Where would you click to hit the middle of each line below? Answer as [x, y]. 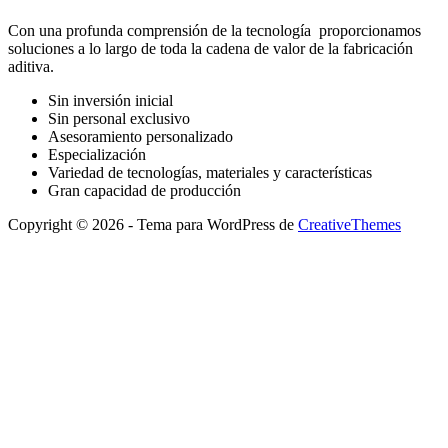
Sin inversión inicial [110, 101]
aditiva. [31, 67]
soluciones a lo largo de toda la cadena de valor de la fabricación [210, 49]
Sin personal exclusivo [119, 119]
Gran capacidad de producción [144, 191]
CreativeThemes [349, 225]
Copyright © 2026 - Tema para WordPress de [153, 225]
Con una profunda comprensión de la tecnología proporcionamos [214, 31]
